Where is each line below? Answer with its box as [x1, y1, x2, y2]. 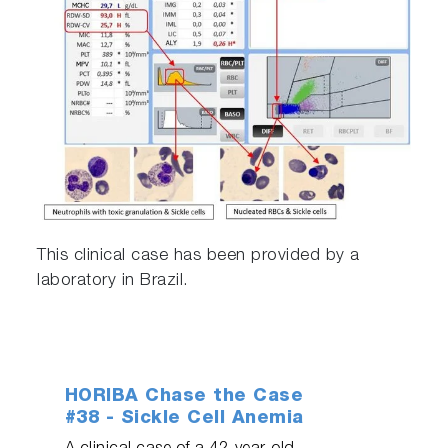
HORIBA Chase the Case [64, 388, 304, 407]
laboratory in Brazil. [37, 273, 189, 291]
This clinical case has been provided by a [37, 248, 360, 266]
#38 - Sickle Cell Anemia [64, 410, 304, 429]
